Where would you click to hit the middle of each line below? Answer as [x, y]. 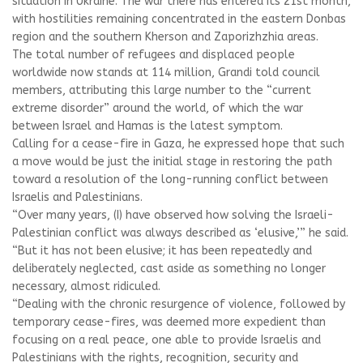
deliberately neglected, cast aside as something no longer [169, 269]
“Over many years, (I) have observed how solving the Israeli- [173, 215]
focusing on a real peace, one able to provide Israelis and [167, 340]
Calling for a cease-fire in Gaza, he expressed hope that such [178, 144]
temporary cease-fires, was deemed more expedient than [169, 322]
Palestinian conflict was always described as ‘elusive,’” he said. [180, 233]
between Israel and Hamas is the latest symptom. [147, 126]
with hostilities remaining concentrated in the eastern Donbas [179, 19]
